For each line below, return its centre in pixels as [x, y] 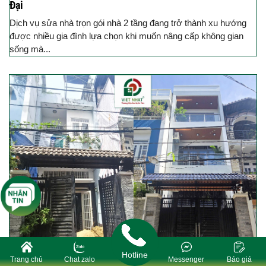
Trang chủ [27, 259]
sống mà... [30, 49]
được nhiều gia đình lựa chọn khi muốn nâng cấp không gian [126, 36]
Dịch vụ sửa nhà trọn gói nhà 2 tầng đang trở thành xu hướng [128, 23]
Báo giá [240, 259]
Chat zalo [80, 259]
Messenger [186, 259]
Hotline [134, 255]
